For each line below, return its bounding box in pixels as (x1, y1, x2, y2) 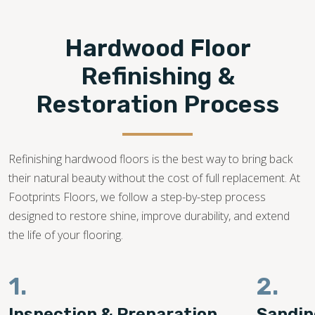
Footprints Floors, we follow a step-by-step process (8, 189, 266, 205)
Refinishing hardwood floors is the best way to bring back (8, 151, 292, 167)
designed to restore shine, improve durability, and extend (8, 208, 290, 224)
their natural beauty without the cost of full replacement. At (8, 170, 300, 186)
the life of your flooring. (8, 227, 123, 243)
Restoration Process (36, 90, 279, 120)
